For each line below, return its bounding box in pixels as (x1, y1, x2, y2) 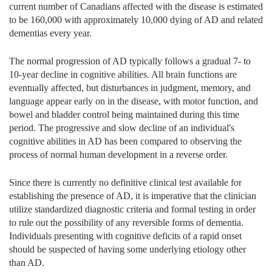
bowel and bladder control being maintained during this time (9, 109, 239, 120)
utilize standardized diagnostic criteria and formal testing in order (9, 204, 256, 215)
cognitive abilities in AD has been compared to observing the (9, 136, 242, 147)
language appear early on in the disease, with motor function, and (9, 96, 258, 107)
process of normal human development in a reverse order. (9, 149, 228, 160)
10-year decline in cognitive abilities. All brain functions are (9, 69, 237, 80)
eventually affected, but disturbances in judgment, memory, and (9, 83, 251, 93)
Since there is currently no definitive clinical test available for (9, 177, 242, 188)
